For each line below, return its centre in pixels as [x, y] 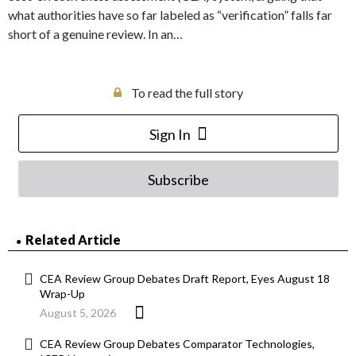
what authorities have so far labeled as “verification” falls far [170, 15]
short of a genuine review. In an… [95, 34]
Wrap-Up [62, 294]
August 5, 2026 [78, 313]
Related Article [73, 240]
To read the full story [187, 93]
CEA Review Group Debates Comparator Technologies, [177, 344]
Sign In [170, 135]
